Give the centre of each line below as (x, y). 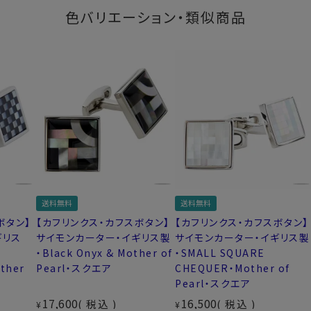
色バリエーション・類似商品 (155, 17)
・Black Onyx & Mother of (104, 253)
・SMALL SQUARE (220, 253)
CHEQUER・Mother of (233, 268)
